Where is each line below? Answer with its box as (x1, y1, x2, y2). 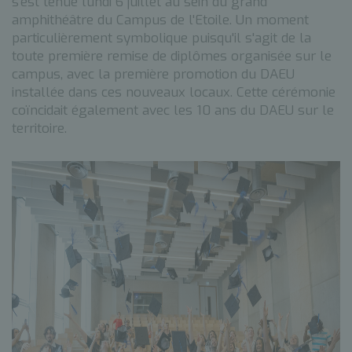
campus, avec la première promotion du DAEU (12, 65, 295, 83)
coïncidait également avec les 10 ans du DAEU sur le (12, 101, 334, 119)
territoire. (12, 119, 67, 137)
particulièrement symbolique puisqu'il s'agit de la (12, 29, 311, 47)
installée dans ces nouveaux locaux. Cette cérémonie (12, 83, 335, 101)
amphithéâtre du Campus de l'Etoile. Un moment (12, 11, 309, 29)
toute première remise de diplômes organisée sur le (12, 47, 332, 65)
